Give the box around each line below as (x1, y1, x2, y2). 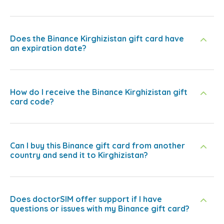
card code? (10, 96, 54, 106)
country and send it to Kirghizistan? (10, 149, 148, 160)
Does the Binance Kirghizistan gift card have (10, 33, 184, 43)
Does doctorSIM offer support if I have (10, 193, 162, 204)
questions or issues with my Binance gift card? (10, 203, 189, 213)
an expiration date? (10, 42, 86, 53)
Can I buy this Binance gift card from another (10, 140, 185, 150)
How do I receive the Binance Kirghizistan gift (10, 86, 187, 97)
